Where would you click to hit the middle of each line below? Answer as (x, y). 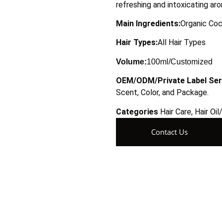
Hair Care (176, 111)
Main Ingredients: (148, 23)
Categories (137, 111)
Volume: (131, 61)
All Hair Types (182, 43)
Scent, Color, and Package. (162, 93)
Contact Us (169, 132)
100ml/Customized (180, 61)
